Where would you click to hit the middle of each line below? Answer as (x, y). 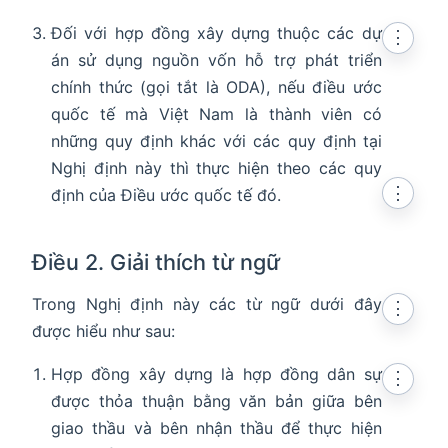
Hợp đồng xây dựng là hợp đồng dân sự (216, 374)
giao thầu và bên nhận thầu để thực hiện (216, 428)
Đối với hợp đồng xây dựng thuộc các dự (216, 33)
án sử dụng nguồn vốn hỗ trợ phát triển (216, 60)
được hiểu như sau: (103, 331)
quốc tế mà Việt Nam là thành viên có (216, 114)
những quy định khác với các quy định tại (216, 141)
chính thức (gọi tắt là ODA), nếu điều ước (216, 87)
